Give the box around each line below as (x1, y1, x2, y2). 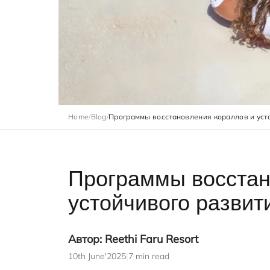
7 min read (128, 251, 169, 262)
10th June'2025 (68, 251, 126, 262)
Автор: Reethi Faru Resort (68, 232, 198, 246)
